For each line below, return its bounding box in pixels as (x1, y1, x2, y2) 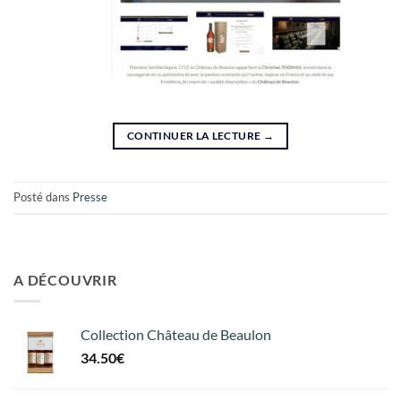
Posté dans (13, 190, 73, 205)
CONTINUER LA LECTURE (127, 128, 263, 142)
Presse (73, 190, 107, 205)
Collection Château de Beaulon (81, 326, 271, 344)
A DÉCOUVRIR (13, 270, 117, 288)
